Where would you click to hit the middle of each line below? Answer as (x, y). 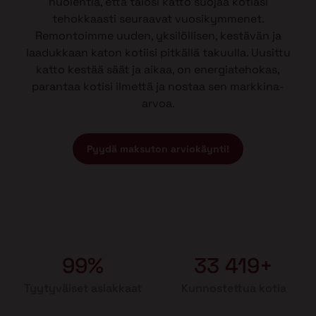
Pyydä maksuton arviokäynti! (158, 148)
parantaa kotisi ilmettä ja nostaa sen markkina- (158, 86)
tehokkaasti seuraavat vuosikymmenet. (158, 18)
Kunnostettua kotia (233, 288)
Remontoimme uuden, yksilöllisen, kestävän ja (158, 35)
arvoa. (158, 103)
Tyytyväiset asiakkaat (83, 288)
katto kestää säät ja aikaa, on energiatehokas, (158, 69)
